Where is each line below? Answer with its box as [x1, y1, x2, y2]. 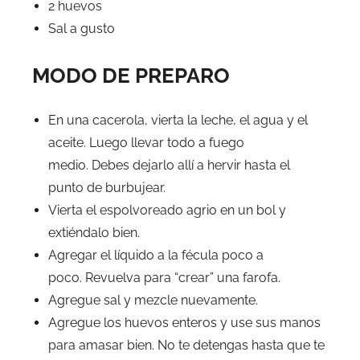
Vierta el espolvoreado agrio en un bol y [48, 202, 286, 218]
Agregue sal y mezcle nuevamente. [48, 292, 258, 308]
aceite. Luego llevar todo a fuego [48, 134, 244, 150]
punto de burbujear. [48, 179, 166, 195]
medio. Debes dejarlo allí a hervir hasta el [48, 157, 290, 173]
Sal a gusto [48, 20, 115, 36]
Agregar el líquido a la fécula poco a [48, 247, 264, 263]
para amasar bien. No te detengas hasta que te [48, 337, 325, 353]
